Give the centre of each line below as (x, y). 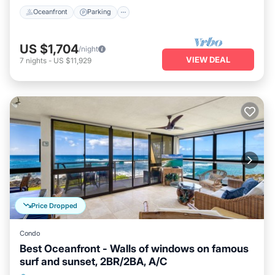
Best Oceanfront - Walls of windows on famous (134, 248)
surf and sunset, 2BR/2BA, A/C (93, 261)
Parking (99, 12)
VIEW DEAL (208, 60)
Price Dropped (54, 205)
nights (36, 61)
